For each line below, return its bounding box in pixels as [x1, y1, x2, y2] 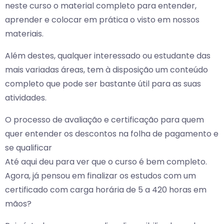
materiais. [5, 28, 43, 40]
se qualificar [5, 142, 52, 154]
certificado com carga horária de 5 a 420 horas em [5, 184, 206, 196]
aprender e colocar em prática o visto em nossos [5, 14, 199, 26]
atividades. [5, 92, 46, 104]
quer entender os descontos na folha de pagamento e [5, 128, 218, 140]
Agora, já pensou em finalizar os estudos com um [5, 170, 196, 182]
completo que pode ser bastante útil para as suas [5, 78, 201, 90]
